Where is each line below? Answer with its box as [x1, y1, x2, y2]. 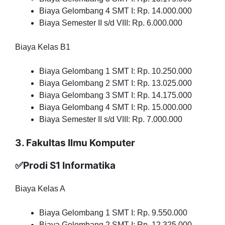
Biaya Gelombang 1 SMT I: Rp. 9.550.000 [39, 208, 187, 217]
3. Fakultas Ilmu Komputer [15, 137, 135, 149]
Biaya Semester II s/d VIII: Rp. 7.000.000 [39, 115, 182, 124]
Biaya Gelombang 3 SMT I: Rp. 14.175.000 [39, 91, 192, 99]
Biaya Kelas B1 [15, 43, 70, 51]
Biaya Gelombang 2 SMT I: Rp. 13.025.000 [39, 79, 192, 87]
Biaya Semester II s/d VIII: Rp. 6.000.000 [39, 19, 182, 27]
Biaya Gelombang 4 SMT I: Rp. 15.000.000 [39, 103, 192, 111]
